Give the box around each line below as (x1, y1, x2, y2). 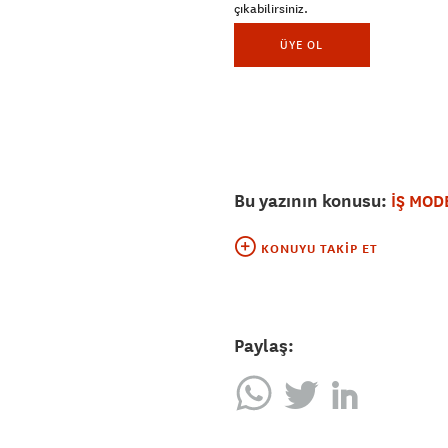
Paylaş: (234, 334, 294, 358)
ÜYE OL (280, 37, 324, 53)
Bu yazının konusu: (234, 189, 391, 213)
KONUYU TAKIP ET (261, 241, 378, 258)
